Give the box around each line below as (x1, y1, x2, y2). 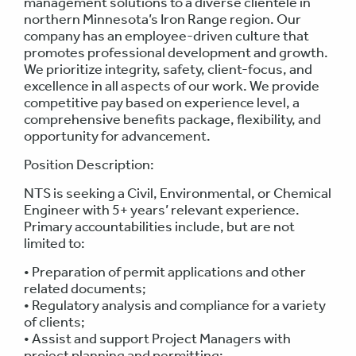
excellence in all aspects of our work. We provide (24, 77, 319, 95)
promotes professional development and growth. (24, 44, 328, 62)
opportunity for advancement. (24, 127, 211, 145)
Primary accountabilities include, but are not (24, 218, 295, 236)
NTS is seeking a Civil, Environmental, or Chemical (24, 184, 331, 203)
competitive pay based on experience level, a (24, 94, 300, 112)
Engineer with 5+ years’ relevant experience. (24, 201, 300, 219)
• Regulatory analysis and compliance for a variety (24, 296, 326, 315)
